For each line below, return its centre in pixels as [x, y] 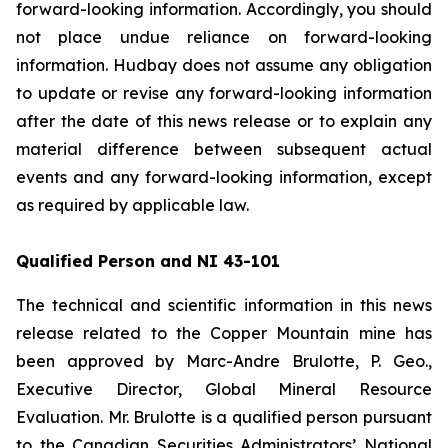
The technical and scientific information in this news [224, 305]
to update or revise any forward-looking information [224, 93]
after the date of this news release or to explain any [224, 121]
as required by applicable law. [132, 205]
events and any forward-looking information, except [224, 177]
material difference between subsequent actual [224, 149]
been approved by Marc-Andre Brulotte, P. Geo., [224, 361]
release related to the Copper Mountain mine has [224, 333]
